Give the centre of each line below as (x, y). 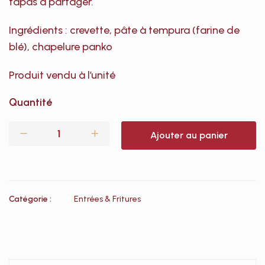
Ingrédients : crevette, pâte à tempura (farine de (124, 30)
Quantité (30, 102)
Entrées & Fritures (107, 199)
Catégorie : (30, 199)
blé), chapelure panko (61, 47)
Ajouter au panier (189, 135)
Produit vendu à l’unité (62, 75)
